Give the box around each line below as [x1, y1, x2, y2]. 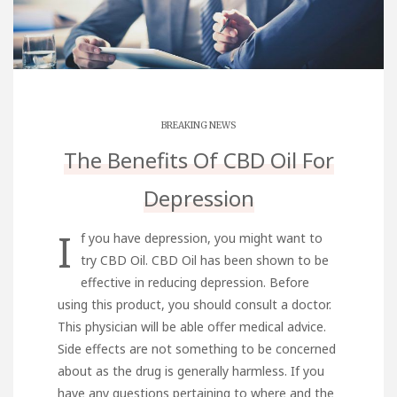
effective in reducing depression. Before [81, 273, 309, 291]
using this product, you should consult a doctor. [58, 295, 331, 313]
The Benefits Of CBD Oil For [63, 144, 334, 175]
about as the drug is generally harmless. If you [58, 362, 324, 379]
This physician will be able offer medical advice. [58, 317, 326, 335]
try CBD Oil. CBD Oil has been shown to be [81, 251, 329, 269]
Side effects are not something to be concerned [58, 339, 336, 357]
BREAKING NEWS [161, 119, 236, 131]
